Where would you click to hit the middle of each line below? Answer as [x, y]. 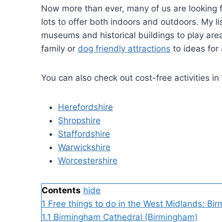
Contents [61, 190]
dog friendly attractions [124, 48]
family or [59, 48]
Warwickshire [84, 147]
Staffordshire [84, 134]
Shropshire [79, 120]
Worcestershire [88, 160]
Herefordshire [85, 107]
